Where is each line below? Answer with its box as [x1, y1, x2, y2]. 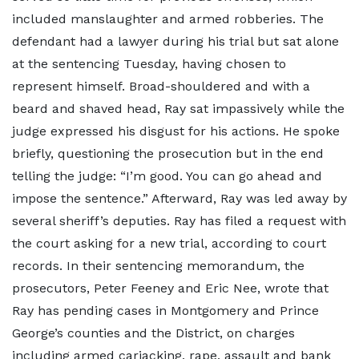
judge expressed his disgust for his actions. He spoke [12, 123, 340, 139]
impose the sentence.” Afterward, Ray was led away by [12, 191, 347, 206]
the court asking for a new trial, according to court [12, 236, 326, 251]
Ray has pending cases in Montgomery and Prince [12, 303, 319, 318]
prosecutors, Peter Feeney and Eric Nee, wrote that [12, 280, 329, 296]
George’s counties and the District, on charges [12, 325, 295, 341]
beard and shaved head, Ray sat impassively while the [12, 101, 345, 116]
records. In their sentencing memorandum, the [12, 258, 305, 273]
